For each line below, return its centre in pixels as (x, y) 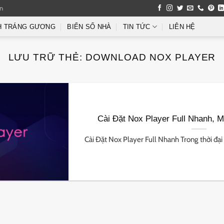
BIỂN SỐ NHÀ (89, 27)
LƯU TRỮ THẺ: (47, 57)
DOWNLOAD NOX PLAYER (151, 57)
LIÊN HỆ (182, 27)
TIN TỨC (136, 27)
